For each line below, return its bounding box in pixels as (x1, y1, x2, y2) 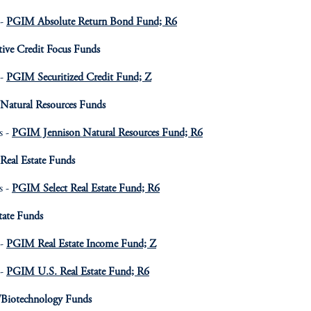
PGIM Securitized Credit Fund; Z (6, 72, 151, 83)
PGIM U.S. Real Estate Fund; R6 (6, 267, 149, 278)
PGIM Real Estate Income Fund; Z (6, 239, 156, 250)
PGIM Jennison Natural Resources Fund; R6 (12, 128, 203, 139)
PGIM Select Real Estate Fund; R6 (12, 183, 160, 194)
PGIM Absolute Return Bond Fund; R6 (6, 17, 177, 28)
